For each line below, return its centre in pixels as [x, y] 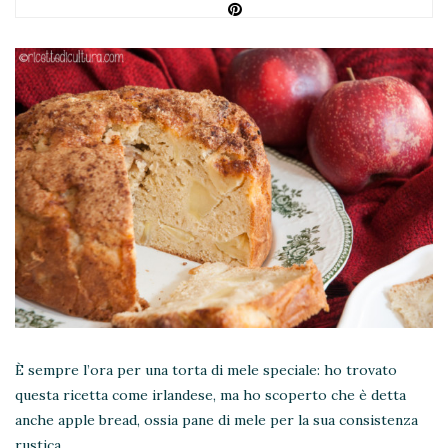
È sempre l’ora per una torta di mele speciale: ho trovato [206, 370]
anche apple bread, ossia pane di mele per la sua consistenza [216, 420]
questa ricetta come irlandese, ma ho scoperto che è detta [210, 395]
